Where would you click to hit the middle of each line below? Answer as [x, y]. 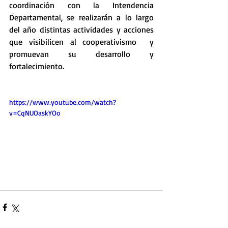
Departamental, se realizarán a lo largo [81, 17]
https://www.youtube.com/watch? [63, 102]
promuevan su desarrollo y [81, 54]
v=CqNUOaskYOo [35, 113]
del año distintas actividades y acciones [81, 30]
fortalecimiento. [37, 66]
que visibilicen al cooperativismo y [81, 42]
